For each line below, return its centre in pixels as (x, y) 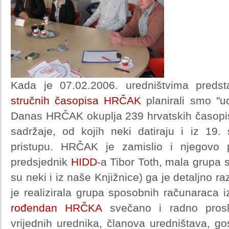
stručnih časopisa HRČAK (76, 100)
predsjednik (41, 162)
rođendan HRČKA (56, 208)
